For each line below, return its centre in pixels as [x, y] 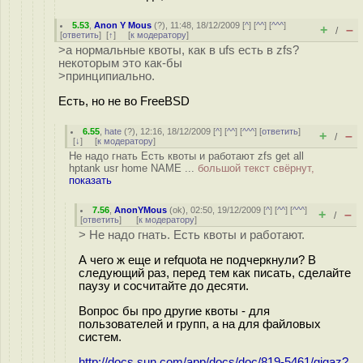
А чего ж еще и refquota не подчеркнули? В [197, 260]
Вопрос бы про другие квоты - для [174, 311]
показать [90, 180]
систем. [100, 337]
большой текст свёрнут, [256, 168]
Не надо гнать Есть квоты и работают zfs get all [186, 156]
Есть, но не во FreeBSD [124, 101]
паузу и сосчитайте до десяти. [164, 286]
